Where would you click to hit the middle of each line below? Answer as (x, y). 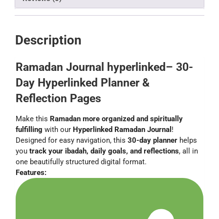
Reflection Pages (58, 99)
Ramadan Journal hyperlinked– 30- (104, 67)
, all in (188, 151)
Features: (31, 172)
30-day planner (153, 140)
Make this (33, 119)
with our (58, 129)
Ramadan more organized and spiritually (116, 119)
